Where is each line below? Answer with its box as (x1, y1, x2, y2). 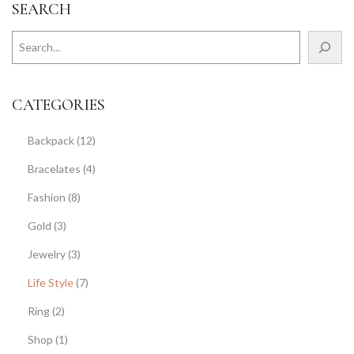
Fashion (28, 190, 66, 204)
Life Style (28, 275, 73, 289)
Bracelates (28, 161, 81, 175)
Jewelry (28, 247, 66, 261)
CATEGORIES (12, 95, 105, 115)
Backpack (28, 133, 74, 147)
